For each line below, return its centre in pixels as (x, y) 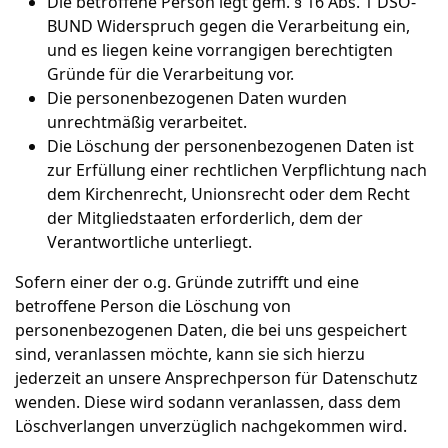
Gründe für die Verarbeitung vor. (170, 74)
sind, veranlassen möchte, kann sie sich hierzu (190, 354)
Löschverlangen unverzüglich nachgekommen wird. (211, 426)
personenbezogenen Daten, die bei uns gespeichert (211, 330)
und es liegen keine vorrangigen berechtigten (220, 50)
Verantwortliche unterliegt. (149, 242)
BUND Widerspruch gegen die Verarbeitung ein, (228, 26)
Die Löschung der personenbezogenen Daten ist (230, 146)
